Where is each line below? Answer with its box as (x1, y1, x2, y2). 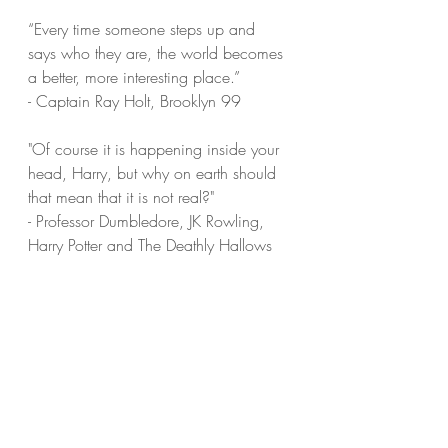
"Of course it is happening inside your (28, 138, 284, 160)
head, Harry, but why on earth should (28, 162, 281, 184)
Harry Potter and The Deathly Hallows (28, 234, 272, 256)
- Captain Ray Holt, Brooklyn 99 (28, 90, 241, 112)
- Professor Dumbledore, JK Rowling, (28, 210, 269, 232)
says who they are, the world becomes (28, 42, 288, 64)
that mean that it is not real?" (28, 186, 214, 208)
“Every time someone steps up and (28, 18, 260, 40)
